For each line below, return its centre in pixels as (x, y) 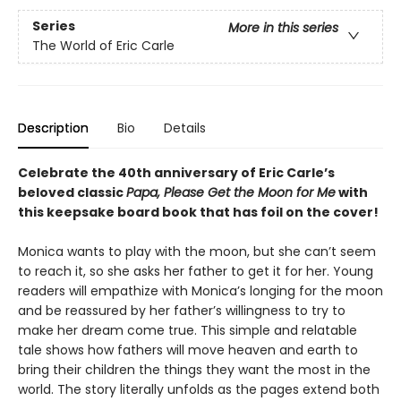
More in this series (283, 28)
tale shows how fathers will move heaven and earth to (188, 350)
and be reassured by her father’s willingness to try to (182, 311)
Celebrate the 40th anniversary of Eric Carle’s (176, 173)
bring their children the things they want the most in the (194, 370)
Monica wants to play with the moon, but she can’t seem (197, 252)
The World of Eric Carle (103, 46)
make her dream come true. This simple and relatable (188, 330)
